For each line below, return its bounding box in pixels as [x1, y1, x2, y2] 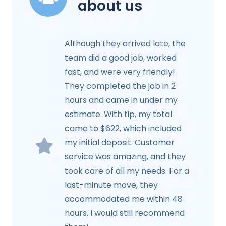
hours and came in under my [65, 94, 178, 106]
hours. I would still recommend [65, 207, 185, 219]
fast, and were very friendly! [65, 66, 175, 78]
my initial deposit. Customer [65, 136, 175, 148]
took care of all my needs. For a [65, 164, 189, 177]
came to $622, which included [65, 122, 182, 134]
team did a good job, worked [65, 51, 177, 64]
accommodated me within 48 [65, 193, 183, 205]
